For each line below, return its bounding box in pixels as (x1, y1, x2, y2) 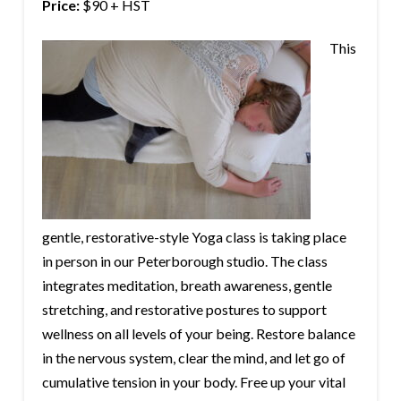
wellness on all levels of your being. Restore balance (41, 325, 355, 343)
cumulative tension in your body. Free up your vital (41, 373, 346, 391)
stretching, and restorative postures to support (41, 301, 327, 319)
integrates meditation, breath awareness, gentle (41, 277, 332, 294)
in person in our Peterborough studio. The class (41, 252, 328, 270)
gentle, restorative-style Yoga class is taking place (41, 228, 346, 246)
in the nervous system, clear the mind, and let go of (41, 349, 346, 367)
